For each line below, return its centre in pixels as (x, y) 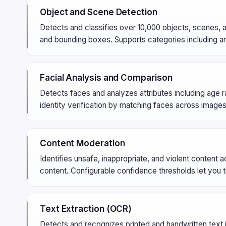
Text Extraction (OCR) (86, 209)
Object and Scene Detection (99, 12)
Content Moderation (82, 143)
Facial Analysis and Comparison (106, 78)
